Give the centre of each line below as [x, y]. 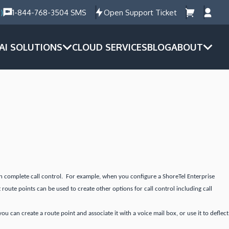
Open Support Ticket [140, 12]
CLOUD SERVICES [110, 47]
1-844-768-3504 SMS [49, 12]
